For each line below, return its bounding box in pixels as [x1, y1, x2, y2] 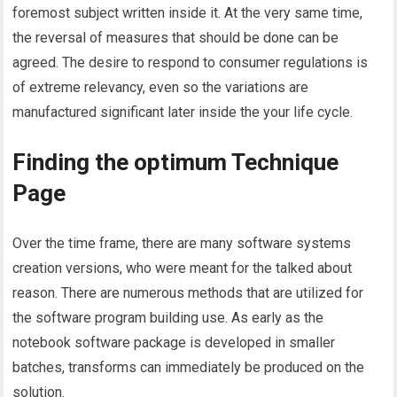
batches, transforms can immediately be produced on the [12, 358, 365, 376]
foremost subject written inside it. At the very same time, [12, 4, 363, 21]
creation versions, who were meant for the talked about [12, 259, 353, 276]
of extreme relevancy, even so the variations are [12, 78, 309, 96]
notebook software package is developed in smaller [12, 333, 336, 351]
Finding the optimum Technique [12, 148, 339, 175]
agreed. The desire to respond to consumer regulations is [12, 53, 369, 71]
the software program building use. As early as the [12, 308, 324, 326]
